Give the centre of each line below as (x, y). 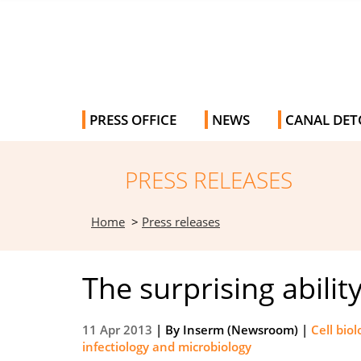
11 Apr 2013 (117, 330)
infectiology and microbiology (167, 347)
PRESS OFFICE (133, 120)
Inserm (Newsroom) (241, 330)
